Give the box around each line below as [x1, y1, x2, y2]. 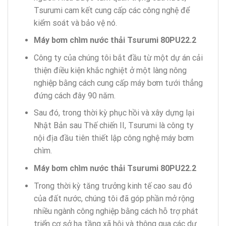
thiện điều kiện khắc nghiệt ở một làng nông [33, 65, 187, 75]
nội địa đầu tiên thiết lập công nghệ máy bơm [33, 133, 194, 143]
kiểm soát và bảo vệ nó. [33, 18, 117, 28]
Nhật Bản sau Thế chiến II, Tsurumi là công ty [33, 121, 194, 131]
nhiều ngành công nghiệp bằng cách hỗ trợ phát [33, 206, 198, 216]
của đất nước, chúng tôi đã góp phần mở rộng [33, 193, 194, 203]
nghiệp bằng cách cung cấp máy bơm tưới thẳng [33, 78, 203, 88]
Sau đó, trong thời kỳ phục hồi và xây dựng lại [33, 108, 194, 118]
